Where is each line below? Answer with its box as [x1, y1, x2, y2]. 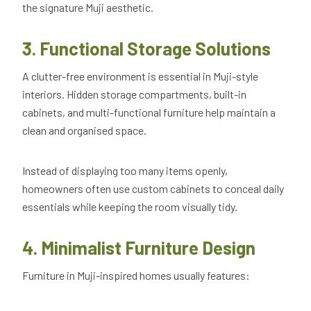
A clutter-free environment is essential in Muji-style [22, 69, 258, 83]
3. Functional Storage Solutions [22, 37, 271, 60]
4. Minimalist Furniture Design [22, 237, 255, 259]
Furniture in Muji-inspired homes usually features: [22, 269, 252, 283]
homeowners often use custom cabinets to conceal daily [22, 182, 284, 196]
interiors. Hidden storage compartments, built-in [22, 87, 246, 101]
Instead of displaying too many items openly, [22, 164, 228, 178]
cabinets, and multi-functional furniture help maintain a [22, 106, 276, 119]
